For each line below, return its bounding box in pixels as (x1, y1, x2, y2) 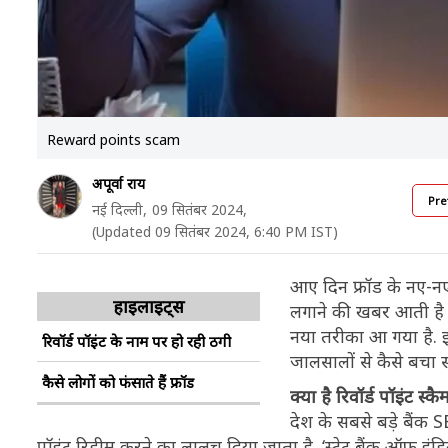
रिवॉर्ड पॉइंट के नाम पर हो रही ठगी (42, 331, 231, 351)
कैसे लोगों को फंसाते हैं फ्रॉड (42, 372, 194, 392)
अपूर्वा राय (92, 174, 145, 193)
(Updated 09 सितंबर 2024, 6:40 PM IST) (92, 222, 338, 241)
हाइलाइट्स (113, 294, 184, 318)
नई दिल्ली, (92, 200, 147, 219)
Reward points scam (47, 130, 180, 149)
